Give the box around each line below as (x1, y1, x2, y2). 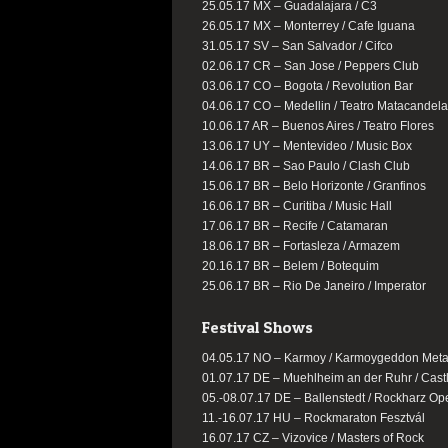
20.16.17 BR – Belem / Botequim (202, 259, 379, 273)
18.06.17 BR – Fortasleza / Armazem (202, 239, 400, 253)
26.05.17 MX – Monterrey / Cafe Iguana (202, 19, 415, 33)
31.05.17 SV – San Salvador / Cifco (202, 39, 393, 53)
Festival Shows (202, 317, 313, 337)
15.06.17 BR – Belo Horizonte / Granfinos (202, 179, 426, 193)
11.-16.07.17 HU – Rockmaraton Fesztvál (202, 411, 425, 425)
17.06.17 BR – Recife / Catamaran (202, 219, 388, 233)
